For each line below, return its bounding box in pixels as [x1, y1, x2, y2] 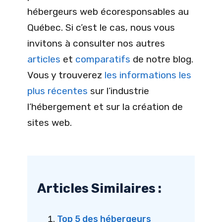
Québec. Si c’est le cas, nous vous [27, 22, 175, 34]
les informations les [105, 69, 191, 81]
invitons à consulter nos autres [27, 38, 165, 50]
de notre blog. [130, 54, 193, 65]
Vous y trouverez [27, 69, 105, 81]
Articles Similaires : [37, 181, 162, 196]
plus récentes [27, 85, 88, 97]
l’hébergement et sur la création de [27, 101, 183, 113]
